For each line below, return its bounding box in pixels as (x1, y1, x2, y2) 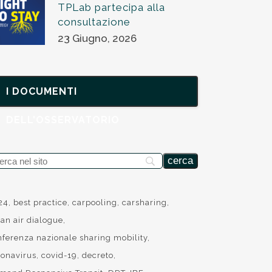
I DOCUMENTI (6, 86, 78, 97)
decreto (82, 251, 114, 260)
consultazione (58, 16, 131, 28)
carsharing (122, 198, 168, 207)
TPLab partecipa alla (58, 1, 166, 13)
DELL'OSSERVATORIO (6, 114, 120, 126)
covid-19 (41, 251, 78, 260)
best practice (13, 198, 68, 207)
